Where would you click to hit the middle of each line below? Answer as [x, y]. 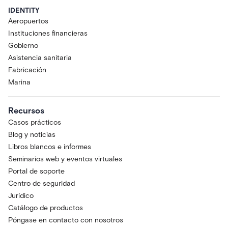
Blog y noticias [32, 135]
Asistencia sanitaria [40, 58]
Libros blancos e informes [50, 147]
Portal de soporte [36, 172]
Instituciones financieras [48, 34]
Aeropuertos [28, 21]
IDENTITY [24, 11]
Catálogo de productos [46, 208]
